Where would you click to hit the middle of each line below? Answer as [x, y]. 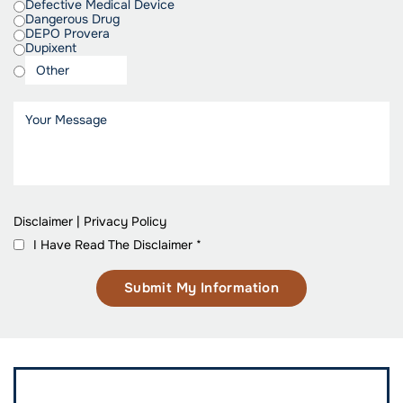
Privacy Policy [125, 222]
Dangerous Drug [72, 19]
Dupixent [51, 48]
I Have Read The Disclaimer [115, 244]
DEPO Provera [67, 34]
